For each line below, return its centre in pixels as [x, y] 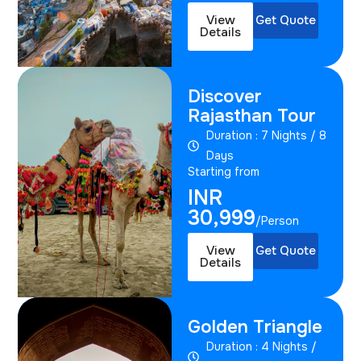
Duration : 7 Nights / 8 [266, 135]
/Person [278, 220]
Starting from [224, 171]
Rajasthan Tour [252, 116]
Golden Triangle [255, 327]
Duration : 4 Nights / [261, 346]
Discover [225, 96]
